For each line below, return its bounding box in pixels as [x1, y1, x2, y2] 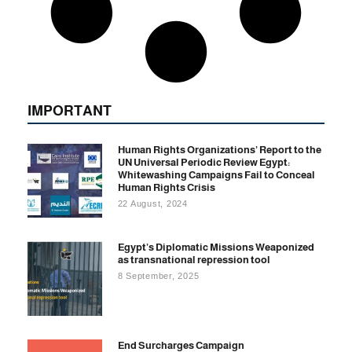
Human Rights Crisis [117, 181, 215, 193]
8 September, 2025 [117, 271, 200, 281]
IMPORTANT [27, 102, 112, 119]
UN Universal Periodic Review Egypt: [117, 156, 290, 168]
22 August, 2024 [117, 198, 188, 208]
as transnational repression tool [117, 254, 270, 266]
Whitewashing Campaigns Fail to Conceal [117, 168, 315, 181]
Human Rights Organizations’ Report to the [117, 143, 321, 156]
